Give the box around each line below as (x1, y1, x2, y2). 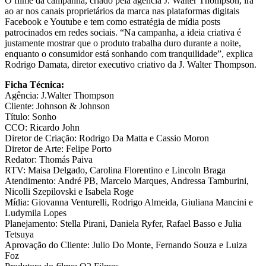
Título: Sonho (5, 112, 56, 122)
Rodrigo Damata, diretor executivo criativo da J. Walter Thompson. (5, 59, 256, 70)
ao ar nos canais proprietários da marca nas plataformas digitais (5, 6, 239, 17)
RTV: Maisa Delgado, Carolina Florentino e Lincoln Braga (5, 165, 226, 176)
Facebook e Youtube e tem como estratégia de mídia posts (5, 17, 220, 27)
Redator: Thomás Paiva (5, 154, 93, 165)
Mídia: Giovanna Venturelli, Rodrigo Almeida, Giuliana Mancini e (5, 197, 253, 208)
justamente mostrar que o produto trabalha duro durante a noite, (5, 38, 241, 49)
